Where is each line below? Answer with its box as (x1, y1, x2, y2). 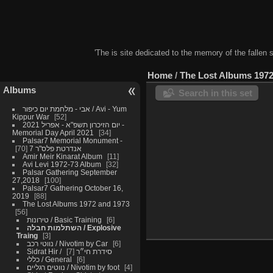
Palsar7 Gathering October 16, (22, 184, 123, 193)
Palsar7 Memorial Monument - (22, 136, 122, 145)
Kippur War (12, 113, 49, 121)
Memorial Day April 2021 (12, 129, 94, 137)
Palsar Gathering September (22, 168, 117, 177)
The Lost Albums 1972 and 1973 (22, 200, 130, 208)
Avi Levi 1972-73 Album (22, 160, 101, 169)
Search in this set (179, 88, 252, 99)
